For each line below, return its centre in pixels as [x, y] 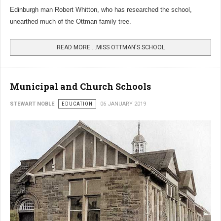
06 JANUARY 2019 [123, 104]
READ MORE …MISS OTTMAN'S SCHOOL [110, 48]
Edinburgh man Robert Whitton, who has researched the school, [101, 10]
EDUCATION [77, 104]
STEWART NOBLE [32, 104]
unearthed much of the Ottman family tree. [71, 22]
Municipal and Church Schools [80, 87]
